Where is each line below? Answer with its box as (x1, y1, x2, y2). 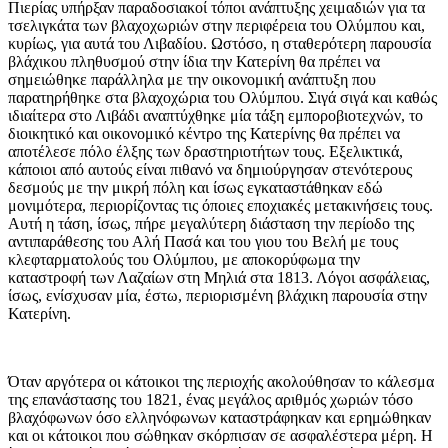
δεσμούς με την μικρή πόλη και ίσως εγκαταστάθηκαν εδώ (8, 179, 383, 197)
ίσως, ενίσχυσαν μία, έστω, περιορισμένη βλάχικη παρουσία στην (8, 287, 427, 305)
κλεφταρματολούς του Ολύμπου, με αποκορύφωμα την (8, 251, 360, 269)
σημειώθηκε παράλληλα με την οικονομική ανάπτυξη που (8, 71, 376, 89)
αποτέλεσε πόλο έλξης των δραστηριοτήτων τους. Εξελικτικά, (8, 143, 403, 161)
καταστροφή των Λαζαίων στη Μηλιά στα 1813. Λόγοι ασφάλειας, (8, 269, 430, 287)
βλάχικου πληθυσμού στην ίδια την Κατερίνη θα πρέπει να (8, 53, 380, 71)
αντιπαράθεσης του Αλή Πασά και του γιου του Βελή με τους (8, 233, 398, 251)
